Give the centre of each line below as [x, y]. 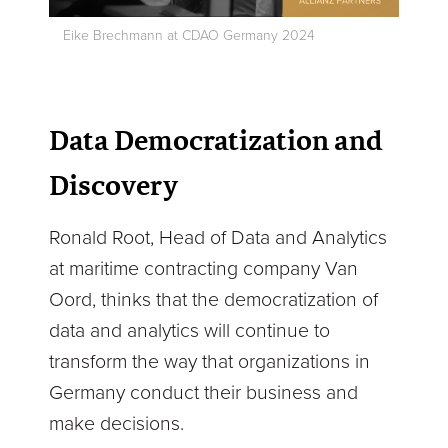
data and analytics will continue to [190, 331]
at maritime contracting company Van [204, 269]
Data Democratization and [216, 140]
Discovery [114, 185]
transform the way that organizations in [210, 362]
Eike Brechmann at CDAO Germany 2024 [189, 35]
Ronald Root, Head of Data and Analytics [218, 238]
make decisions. [122, 424]
